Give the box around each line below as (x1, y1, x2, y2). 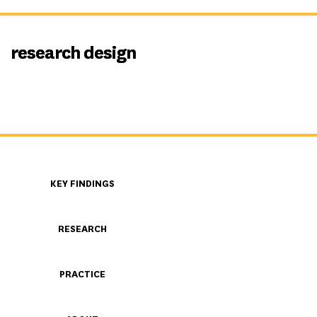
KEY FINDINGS (50, 176, 115, 190)
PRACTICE (59, 267, 105, 281)
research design (11, 40, 136, 64)
